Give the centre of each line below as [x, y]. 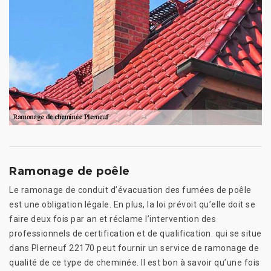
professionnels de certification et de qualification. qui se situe [135, 233]
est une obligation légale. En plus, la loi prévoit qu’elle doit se [132, 204]
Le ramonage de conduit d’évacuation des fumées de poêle [130, 190]
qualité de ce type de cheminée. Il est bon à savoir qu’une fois [135, 262]
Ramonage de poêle [70, 171]
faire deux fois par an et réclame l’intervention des [113, 219]
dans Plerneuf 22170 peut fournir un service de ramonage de [134, 248]
